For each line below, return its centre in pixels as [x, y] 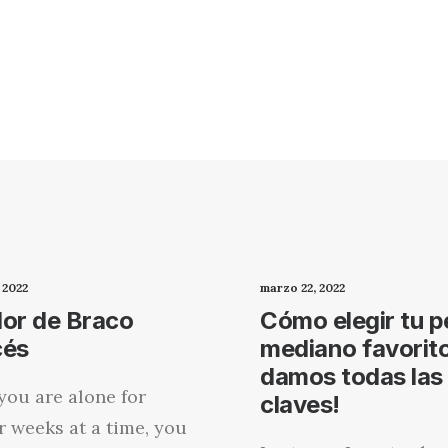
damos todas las [351, 376]
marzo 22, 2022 [302, 287]
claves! [300, 404]
